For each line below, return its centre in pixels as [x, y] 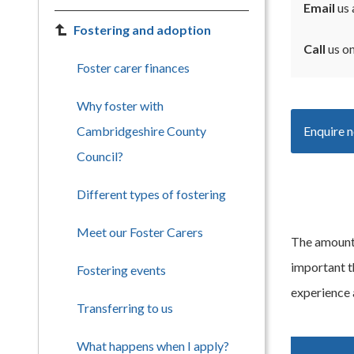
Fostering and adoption [142, 30]
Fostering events [121, 270]
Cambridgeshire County [141, 131]
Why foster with [120, 105]
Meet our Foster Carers [140, 232]
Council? [100, 156]
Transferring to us [125, 308]
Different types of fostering [151, 194]
